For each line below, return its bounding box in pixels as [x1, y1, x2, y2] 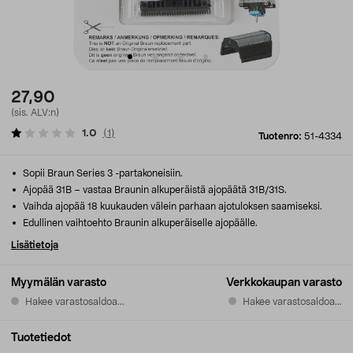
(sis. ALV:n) [11, 108, 59, 117]
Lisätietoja [11, 240, 58, 250]
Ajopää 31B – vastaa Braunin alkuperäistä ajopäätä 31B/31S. [20, 185, 287, 195]
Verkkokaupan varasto [226, 277, 342, 288]
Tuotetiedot [11, 333, 71, 344]
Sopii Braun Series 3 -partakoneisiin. [20, 169, 183, 178]
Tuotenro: [258, 132, 304, 141]
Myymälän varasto [11, 277, 106, 288]
